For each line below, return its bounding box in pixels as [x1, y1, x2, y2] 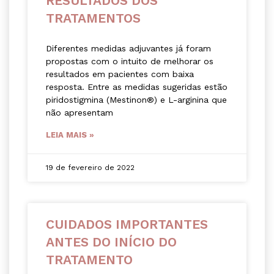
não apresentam [46, 108, 113, 118]
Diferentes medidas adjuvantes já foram [46, 43, 211, 54]
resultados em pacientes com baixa [46, 69, 194, 80]
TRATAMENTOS [46, 10, 141, 26]
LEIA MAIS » [46, 130, 94, 140]
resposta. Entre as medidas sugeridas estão [46, 82, 228, 92]
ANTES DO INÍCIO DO [46, 234, 177, 250]
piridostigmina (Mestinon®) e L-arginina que [46, 95, 227, 105]
